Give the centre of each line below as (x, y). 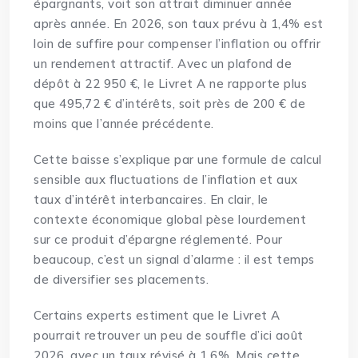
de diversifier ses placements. (121, 280)
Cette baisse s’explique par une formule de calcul (178, 160)
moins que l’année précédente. (124, 124)
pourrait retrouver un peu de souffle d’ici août (169, 336)
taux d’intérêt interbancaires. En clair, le (151, 200)
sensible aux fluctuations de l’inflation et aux (166, 180)
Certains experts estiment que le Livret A (157, 316)
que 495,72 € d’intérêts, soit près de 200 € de (170, 104)
